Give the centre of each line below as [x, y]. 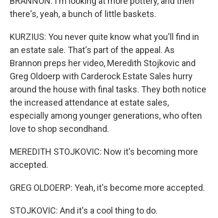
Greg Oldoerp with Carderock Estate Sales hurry [101, 76]
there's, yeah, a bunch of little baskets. [83, 14]
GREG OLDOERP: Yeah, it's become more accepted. [107, 188]
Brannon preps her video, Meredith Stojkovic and [103, 63]
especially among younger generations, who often [106, 116]
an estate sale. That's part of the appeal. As [92, 50]
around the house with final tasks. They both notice [108, 89]
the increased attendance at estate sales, [89, 102]
